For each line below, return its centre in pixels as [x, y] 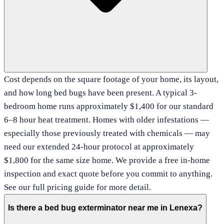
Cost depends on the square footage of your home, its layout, [111, 79]
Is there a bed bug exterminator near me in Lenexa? [105, 207]
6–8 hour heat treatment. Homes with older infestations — [106, 120]
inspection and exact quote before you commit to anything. [108, 174]
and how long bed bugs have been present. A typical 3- [100, 93]
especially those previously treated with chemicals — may [107, 133]
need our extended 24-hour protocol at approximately [99, 147]
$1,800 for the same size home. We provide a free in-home [107, 160]
